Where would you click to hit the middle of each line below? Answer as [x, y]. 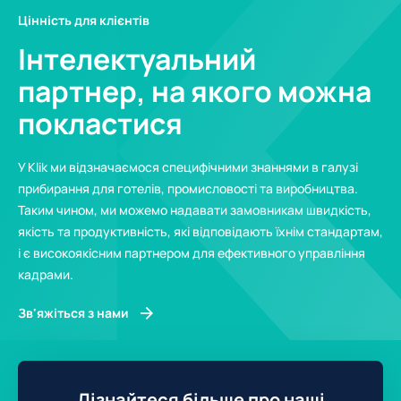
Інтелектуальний [137, 59]
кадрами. [46, 274]
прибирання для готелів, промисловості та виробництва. [188, 188]
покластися [100, 123]
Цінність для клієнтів [84, 20]
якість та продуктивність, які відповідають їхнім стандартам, [200, 231]
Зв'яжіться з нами [73, 313]
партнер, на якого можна [195, 91]
